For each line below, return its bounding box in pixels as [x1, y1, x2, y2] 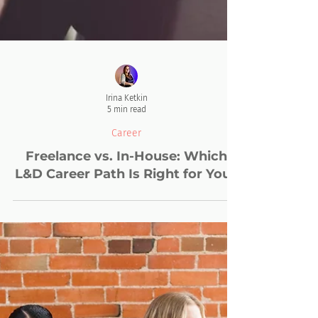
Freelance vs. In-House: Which [26, 216, 227, 232]
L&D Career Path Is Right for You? [14, 234, 238, 250]
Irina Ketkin [105, 160, 148, 171]
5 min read [106, 172, 146, 182]
